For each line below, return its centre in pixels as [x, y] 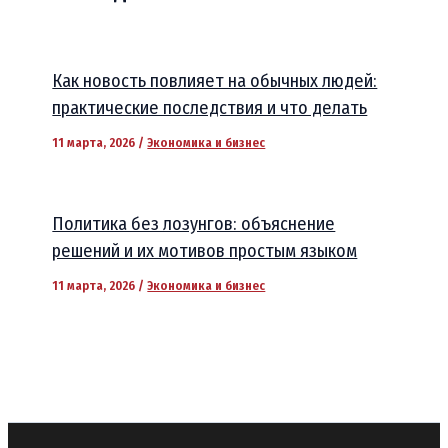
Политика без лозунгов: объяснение [194, 224]
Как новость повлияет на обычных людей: [215, 81]
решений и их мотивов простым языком [205, 251]
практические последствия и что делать [210, 108]
